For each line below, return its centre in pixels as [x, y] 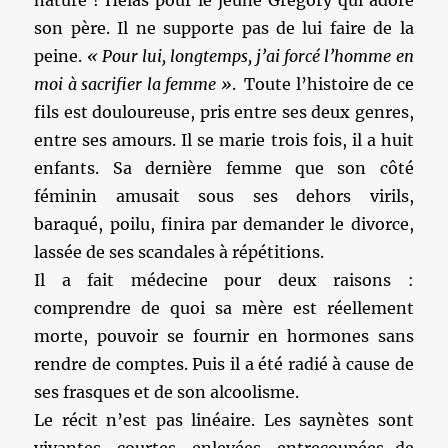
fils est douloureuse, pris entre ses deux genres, [224, 112]
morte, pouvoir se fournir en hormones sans [224, 336]
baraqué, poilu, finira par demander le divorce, [224, 224]
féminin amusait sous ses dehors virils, [224, 196]
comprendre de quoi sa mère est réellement [224, 308]
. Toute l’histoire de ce [322, 84]
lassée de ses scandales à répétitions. [179, 252]
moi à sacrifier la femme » [133, 84]
